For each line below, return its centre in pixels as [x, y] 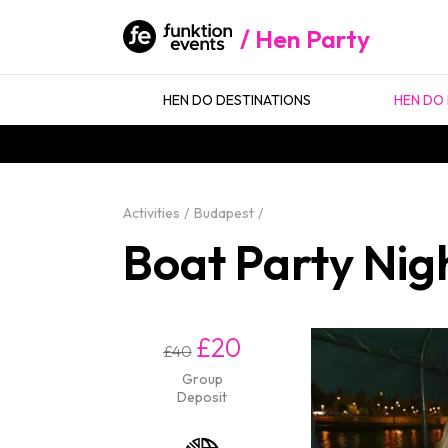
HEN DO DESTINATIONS [237, 100]
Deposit [202, 397]
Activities [151, 213]
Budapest [223, 213]
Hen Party [312, 39]
